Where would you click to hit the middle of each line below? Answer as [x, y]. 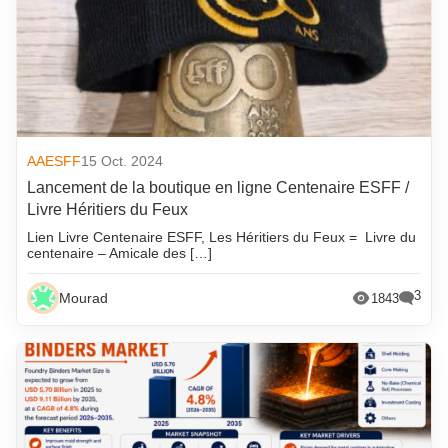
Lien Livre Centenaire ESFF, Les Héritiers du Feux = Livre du [222, 237]
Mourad [84, 298]
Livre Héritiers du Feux [108, 210]
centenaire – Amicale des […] [120, 253]
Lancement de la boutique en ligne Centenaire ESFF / [218, 188]
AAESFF [54, 161]
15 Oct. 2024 [122, 161]
